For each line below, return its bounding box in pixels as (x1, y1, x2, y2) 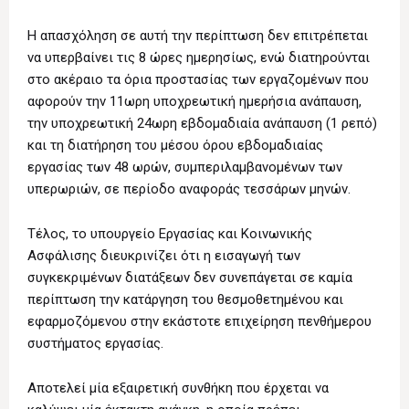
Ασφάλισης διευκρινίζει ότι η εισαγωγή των (27, 247, 300, 265)
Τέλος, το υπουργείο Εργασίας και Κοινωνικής (27, 225, 312, 243)
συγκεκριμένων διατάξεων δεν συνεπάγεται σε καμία (27, 269, 352, 287)
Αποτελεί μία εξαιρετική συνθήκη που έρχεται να (27, 380, 329, 397)
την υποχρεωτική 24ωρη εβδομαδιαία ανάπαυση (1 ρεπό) (27, 115, 377, 132)
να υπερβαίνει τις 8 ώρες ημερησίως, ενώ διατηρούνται (27, 49, 370, 67)
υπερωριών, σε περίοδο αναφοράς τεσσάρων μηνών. (27, 181, 351, 198)
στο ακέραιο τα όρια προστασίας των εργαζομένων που (27, 71, 369, 89)
